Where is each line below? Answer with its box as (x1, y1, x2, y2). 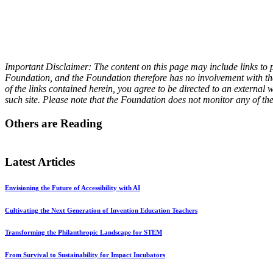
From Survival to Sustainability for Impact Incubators (5, 251, 165, 259)
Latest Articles (5, 155, 75, 168)
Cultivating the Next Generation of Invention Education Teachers (5, 206, 197, 214)
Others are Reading (5, 117, 102, 130)
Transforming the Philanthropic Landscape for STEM (5, 229, 162, 236)
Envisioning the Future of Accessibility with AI (5, 183, 140, 191)
